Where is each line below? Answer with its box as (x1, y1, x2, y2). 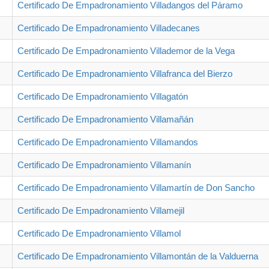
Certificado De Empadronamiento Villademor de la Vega (17, 45, 235, 56)
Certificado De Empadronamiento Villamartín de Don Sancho (17, 182, 255, 193)
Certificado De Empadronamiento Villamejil (17, 205, 184, 216)
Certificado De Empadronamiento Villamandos (17, 136, 198, 147)
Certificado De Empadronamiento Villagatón (17, 91, 188, 101)
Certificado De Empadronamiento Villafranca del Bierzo (17, 68, 232, 79)
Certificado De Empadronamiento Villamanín (17, 159, 191, 170)
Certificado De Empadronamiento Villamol (17, 228, 181, 238)
